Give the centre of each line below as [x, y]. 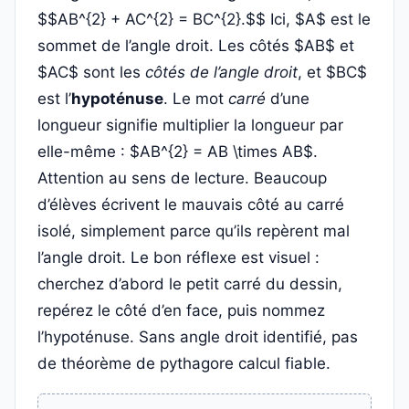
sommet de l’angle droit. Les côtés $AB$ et [196, 46]
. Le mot [196, 99]
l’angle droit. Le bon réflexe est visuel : [178, 257]
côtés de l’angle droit [221, 72]
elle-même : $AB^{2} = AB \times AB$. [178, 152]
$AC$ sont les [91, 72]
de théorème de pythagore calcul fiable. [184, 363]
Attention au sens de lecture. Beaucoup [182, 178]
